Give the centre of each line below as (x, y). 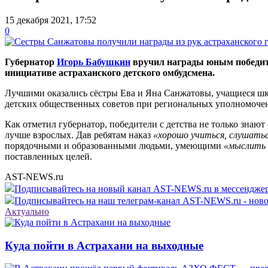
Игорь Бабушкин (94, 62)
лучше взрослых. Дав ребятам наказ (79, 135)
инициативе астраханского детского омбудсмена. (110, 72)
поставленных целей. (48, 156)
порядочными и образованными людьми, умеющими (114, 145)
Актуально (27, 211)
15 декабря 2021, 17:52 (51, 20)
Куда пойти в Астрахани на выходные (104, 245)
